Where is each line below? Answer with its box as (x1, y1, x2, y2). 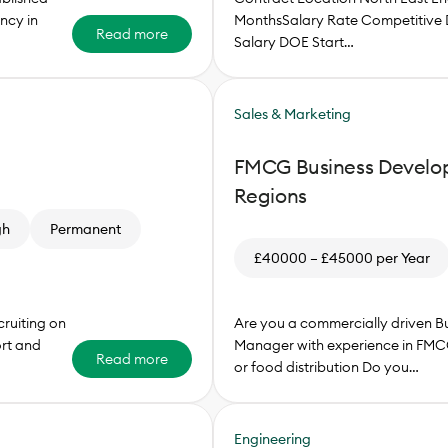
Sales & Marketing (233, 105, 351, 124)
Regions (233, 182, 307, 208)
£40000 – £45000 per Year (253, 248, 430, 267)
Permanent (49, 219, 121, 238)
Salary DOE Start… (233, 33, 354, 52)
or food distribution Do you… (233, 358, 419, 377)
